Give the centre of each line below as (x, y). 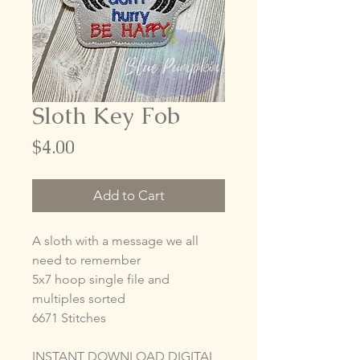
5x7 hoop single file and (101, 279)
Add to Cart (129, 195)
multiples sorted (79, 298)
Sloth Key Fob (106, 115)
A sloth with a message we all (115, 240)
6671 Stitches (69, 317)
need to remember (86, 260)
